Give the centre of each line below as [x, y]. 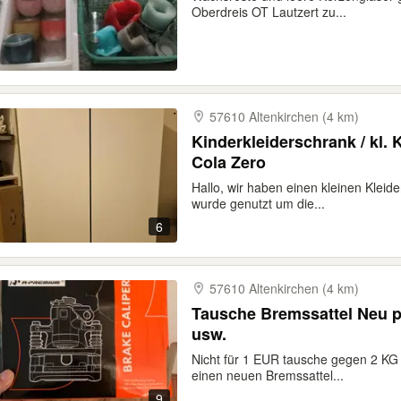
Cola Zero [229, 162]
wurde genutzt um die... [258, 203]
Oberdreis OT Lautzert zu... [269, 12]
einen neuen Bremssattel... [268, 375]
